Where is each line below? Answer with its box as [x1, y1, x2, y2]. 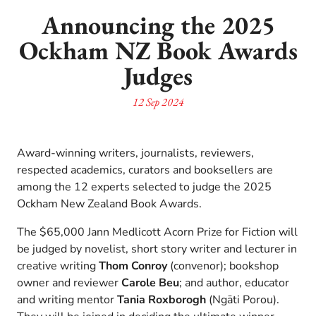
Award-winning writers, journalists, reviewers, [17, 145, 254, 161]
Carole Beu [121, 274, 179, 291]
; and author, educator [179, 274, 289, 291]
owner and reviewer [17, 274, 121, 291]
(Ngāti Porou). [206, 291, 279, 308]
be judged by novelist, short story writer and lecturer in [17, 241, 297, 257]
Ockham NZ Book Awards [18, 33, 298, 67]
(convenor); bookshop [170, 257, 279, 274]
